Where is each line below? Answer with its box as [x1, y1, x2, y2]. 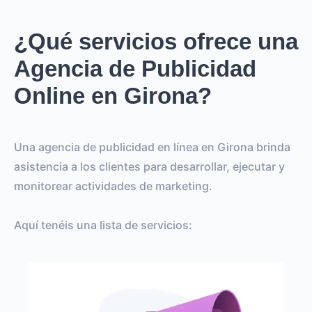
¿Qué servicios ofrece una [14, 29, 298, 55]
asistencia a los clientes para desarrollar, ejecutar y [14, 159, 285, 174]
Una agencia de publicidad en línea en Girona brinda [14, 140, 290, 155]
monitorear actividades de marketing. [14, 179, 212, 194]
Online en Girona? [14, 83, 212, 109]
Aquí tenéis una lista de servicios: [14, 218, 192, 233]
